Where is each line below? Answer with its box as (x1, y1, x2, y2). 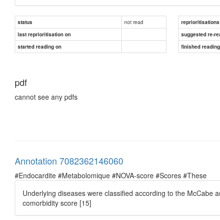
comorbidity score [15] (23, 197, 91, 208)
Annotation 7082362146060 (15, 154, 123, 167)
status (18, 18, 32, 26)
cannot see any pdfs (15, 91, 78, 102)
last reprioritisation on (18, 30, 71, 38)
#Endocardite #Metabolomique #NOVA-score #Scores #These (15, 170, 207, 180)
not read (124, 18, 143, 26)
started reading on (18, 43, 61, 50)
